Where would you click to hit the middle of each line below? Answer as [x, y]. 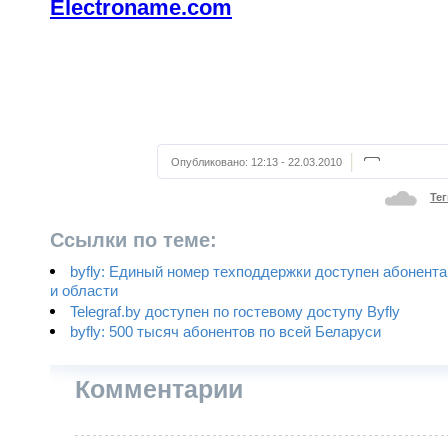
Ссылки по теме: [133, 240]
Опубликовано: [211, 162]
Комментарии [159, 389]
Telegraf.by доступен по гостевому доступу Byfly [235, 311]
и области [84, 291]
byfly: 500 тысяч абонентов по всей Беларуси [225, 331]
